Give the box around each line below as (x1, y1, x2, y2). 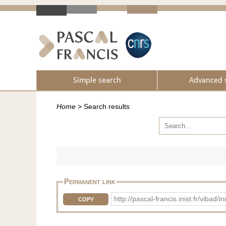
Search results (84, 102, 130, 111)
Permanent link (64, 177, 116, 186)
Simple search (73, 76, 121, 85)
